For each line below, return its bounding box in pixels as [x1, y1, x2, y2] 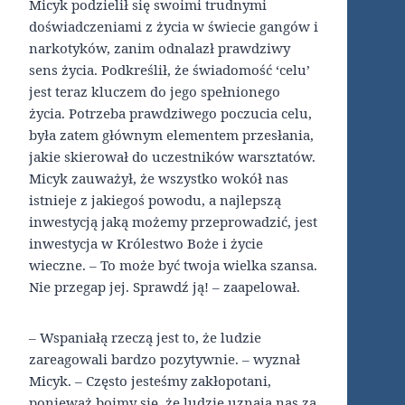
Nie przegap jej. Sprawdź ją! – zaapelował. [29, 278, 300, 297]
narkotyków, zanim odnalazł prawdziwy [29, 39, 290, 58]
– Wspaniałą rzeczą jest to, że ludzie [29, 328, 261, 347]
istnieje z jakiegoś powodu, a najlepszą [29, 191, 281, 210]
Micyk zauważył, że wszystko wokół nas [29, 169, 288, 188]
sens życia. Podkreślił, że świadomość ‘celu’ [29, 61, 310, 80]
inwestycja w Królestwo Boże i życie [29, 234, 263, 253]
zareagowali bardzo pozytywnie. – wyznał [29, 350, 300, 369]
